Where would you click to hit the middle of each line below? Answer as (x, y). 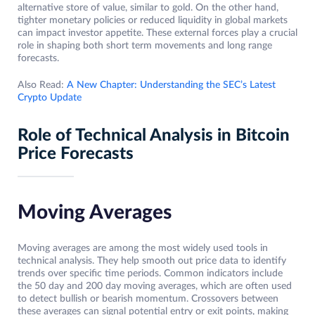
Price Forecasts (76, 154)
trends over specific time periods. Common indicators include (150, 274)
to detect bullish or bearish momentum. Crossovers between (148, 299)
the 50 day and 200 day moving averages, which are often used (155, 287)
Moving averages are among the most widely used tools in (143, 249)
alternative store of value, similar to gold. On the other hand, (148, 8)
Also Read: (42, 85)
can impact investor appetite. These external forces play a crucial (157, 33)
